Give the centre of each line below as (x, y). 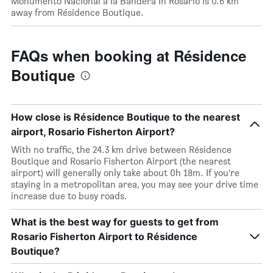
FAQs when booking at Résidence (129, 55)
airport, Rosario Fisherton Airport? (93, 132)
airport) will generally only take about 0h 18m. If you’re (125, 173)
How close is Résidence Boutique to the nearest (126, 117)
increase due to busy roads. (69, 196)
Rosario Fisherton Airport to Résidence (104, 236)
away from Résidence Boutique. (77, 12)
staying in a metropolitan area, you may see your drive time (135, 184)
